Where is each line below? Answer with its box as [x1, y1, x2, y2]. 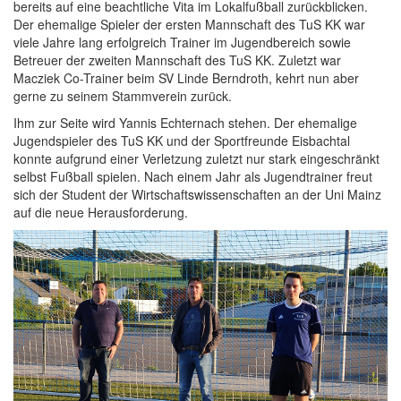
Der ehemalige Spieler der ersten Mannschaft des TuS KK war [13, 15, 365, 33]
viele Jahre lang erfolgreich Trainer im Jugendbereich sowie [13, 33, 351, 51]
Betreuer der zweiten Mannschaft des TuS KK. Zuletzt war [13, 51, 341, 69]
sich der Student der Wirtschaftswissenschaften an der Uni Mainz [13, 185, 381, 203]
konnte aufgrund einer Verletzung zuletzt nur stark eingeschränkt [13, 149, 380, 167]
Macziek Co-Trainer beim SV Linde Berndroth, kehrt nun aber [13, 69, 359, 87]
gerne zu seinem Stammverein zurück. [13, 87, 232, 105]
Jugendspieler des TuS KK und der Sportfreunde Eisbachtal [13, 132, 350, 149]
